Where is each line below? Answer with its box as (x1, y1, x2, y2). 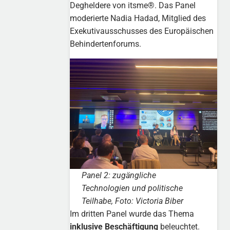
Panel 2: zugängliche (81, 170, 156, 181)
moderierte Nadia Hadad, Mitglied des (70, 13, 206, 23)
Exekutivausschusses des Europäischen (70, 26, 214, 36)
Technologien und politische (81, 183, 183, 194)
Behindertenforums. (70, 39, 142, 49)
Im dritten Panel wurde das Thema (70, 209, 195, 219)
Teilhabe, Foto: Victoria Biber (81, 196, 183, 206)
